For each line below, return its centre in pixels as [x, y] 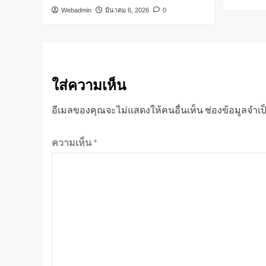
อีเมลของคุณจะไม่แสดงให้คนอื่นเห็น [127, 110]
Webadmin [76, 10]
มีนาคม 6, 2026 [127, 10]
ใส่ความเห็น [89, 85]
